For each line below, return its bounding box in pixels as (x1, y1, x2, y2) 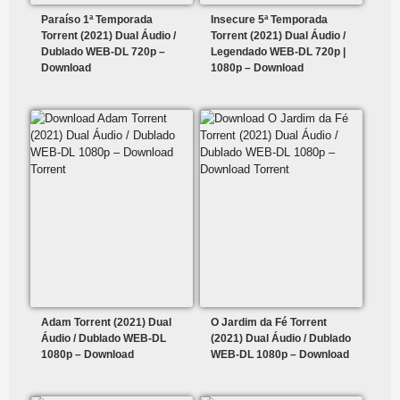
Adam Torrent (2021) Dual (41, 316, 171, 329)
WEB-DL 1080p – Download (211, 348, 350, 362)
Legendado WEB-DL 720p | (211, 46, 346, 59)
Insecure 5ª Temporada (211, 13, 329, 27)
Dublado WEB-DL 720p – (41, 46, 165, 59)
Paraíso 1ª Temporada (41, 13, 153, 27)
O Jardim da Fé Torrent (211, 316, 328, 329)
